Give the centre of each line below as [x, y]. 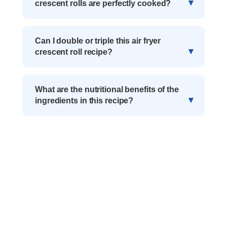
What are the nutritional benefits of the [107, 89]
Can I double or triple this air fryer [98, 41]
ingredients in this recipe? [84, 100]
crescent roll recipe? [74, 52]
